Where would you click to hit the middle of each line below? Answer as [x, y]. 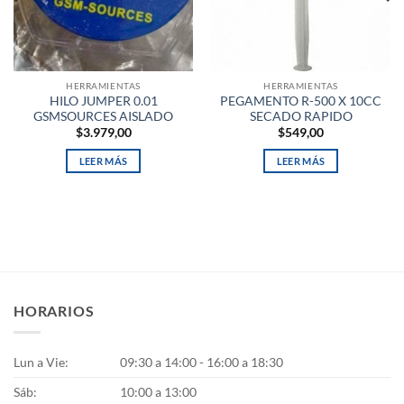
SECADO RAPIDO [301, 116]
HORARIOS [54, 310]
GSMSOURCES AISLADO [103, 116]
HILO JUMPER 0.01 [103, 101]
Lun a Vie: [41, 363]
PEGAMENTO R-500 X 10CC [301, 101]
